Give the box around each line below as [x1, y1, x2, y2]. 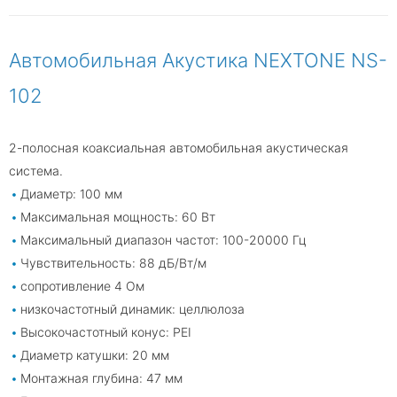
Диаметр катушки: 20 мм [20, 346, 169, 362]
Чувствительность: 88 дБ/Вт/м [20, 254, 206, 270]
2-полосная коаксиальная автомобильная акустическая [9, 139, 348, 155]
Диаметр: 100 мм [20, 185, 122, 201]
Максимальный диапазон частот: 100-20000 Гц [20, 231, 306, 247]
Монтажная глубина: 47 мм [20, 370, 183, 385]
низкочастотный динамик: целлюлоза [20, 300, 245, 316]
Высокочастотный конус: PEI [20, 323, 191, 339]
